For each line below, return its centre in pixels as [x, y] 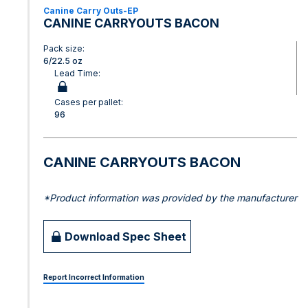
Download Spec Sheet [125, 236]
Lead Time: [77, 73]
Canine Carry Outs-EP [91, 11]
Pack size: [64, 48]
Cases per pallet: [89, 102]
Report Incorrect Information [94, 277]
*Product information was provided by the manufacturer [170, 198]
